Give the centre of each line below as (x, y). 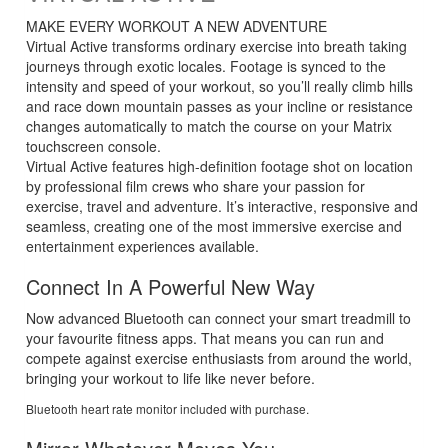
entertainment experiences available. (142, 246)
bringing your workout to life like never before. (170, 378)
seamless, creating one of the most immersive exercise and (214, 226)
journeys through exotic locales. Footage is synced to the (206, 66)
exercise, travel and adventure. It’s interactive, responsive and (222, 206)
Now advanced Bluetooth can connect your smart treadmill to (218, 318)
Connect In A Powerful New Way (170, 287)
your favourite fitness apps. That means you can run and (205, 338)
